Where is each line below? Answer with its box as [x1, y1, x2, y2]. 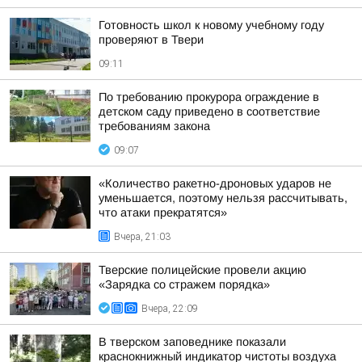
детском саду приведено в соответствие [99, 105, 320, 118]
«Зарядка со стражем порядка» [99, 278, 270, 291]
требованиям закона [99, 120, 210, 133]
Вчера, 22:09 [141, 303, 198, 314]
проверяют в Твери [99, 33, 204, 46]
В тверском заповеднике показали [99, 335, 286, 348]
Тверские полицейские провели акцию [99, 263, 306, 276]
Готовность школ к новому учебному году [99, 19, 324, 32]
